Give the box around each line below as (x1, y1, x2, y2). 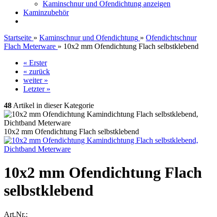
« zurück (23, 67, 50, 76)
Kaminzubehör (23, 8, 69, 16)
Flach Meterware (4, 42, 56, 50)
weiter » (23, 76, 48, 84)
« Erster (23, 59, 47, 67)
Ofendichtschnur (146, 33, 197, 42)
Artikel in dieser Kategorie (12, 101, 94, 109)
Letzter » (23, 85, 50, 93)
